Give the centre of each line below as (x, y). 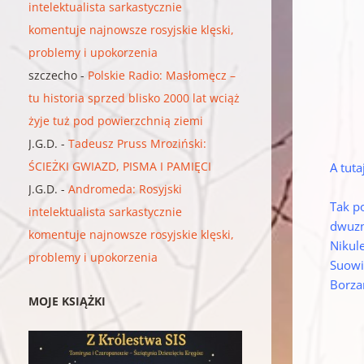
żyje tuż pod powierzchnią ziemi (116, 120)
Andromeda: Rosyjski (126, 188)
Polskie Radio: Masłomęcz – (162, 75)
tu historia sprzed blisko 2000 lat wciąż (134, 97)
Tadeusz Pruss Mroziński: (138, 143)
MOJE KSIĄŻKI (67, 301)
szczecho (53, 75)
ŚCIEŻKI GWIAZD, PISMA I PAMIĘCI (120, 166)
